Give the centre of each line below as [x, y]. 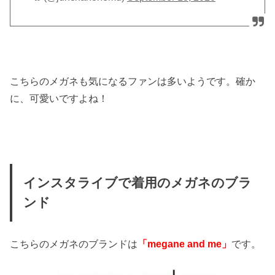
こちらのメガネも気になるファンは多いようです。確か [133, 81]
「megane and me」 [185, 243]
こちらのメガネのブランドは [74, 243]
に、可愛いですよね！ [59, 99]
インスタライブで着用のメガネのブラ [137, 183]
